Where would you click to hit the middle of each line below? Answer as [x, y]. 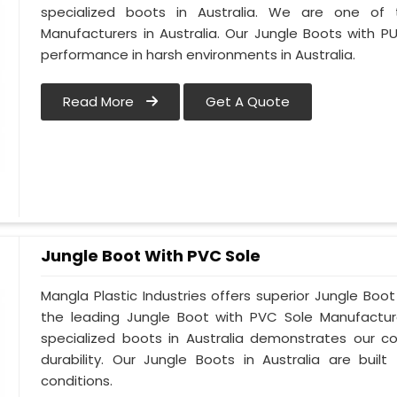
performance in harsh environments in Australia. [198, 55]
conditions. [77, 381]
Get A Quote [248, 102]
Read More [101, 102]
